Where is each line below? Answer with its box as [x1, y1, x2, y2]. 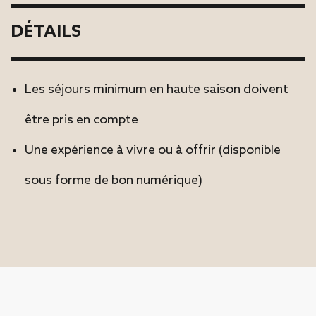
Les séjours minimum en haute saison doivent [25, 82, 288, 97]
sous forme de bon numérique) [25, 173, 202, 188]
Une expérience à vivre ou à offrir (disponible [25, 142, 281, 158]
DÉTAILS [11, 22, 81, 42]
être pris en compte [25, 112, 138, 128]
